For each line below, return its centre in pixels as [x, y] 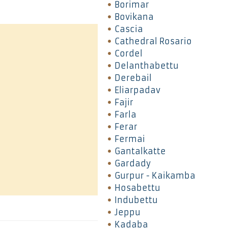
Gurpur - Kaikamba [155, 175]
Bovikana [134, 17]
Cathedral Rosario [153, 41]
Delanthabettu [146, 65]
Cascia [129, 29]
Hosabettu [137, 188]
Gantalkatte [140, 151]
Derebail [133, 78]
